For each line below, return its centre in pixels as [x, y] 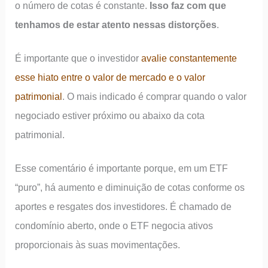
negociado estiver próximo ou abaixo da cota [110, 116]
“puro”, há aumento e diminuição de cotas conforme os [130, 188]
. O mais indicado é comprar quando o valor [155, 97]
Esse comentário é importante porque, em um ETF [122, 168]
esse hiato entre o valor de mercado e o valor [110, 77]
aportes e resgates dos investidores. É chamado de [124, 207]
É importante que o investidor [78, 58]
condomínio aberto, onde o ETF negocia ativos [114, 226]
